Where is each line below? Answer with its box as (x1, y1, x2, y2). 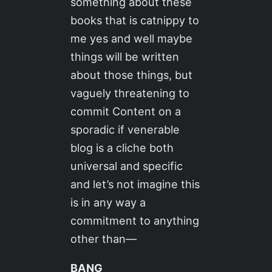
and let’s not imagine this (70, 177, 200, 191)
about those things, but (70, 67, 193, 81)
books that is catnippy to (70, 13, 200, 27)
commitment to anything (70, 213, 200, 227)
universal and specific (70, 158, 183, 172)
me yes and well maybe (70, 31, 193, 45)
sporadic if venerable (70, 122, 180, 136)
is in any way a (70, 195, 146, 209)
